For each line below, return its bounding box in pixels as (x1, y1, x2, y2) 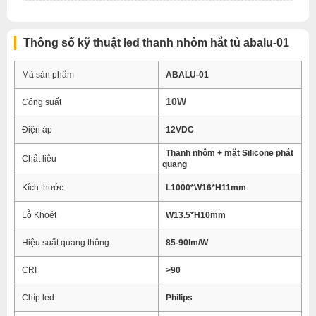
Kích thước (22, 183, 63, 193)
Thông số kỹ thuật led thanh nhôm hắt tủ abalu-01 (23, 37, 289, 49)
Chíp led (22, 293, 54, 303)
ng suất (33, 97, 61, 107)
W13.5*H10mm (166, 210, 226, 220)
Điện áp (22, 125, 52, 135)
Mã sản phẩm (22, 70, 74, 80)
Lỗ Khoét (22, 210, 56, 220)
